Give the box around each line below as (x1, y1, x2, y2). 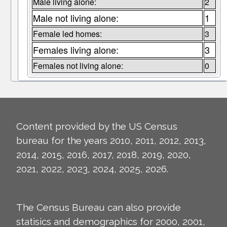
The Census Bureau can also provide (16, 202, 181, 213)
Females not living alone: (32, 60, 123, 72)
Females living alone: (32, 43, 119, 57)
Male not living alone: (32, 11, 119, 25)
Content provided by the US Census (16, 121, 177, 132)
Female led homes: (32, 28, 102, 40)
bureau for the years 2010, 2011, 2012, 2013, (16, 135, 206, 146)
